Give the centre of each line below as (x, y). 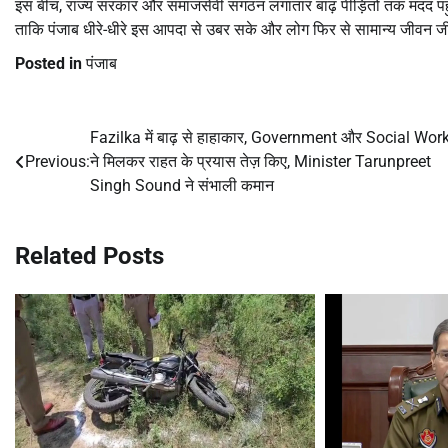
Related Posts (89, 255)
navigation (70, 178)
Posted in (50, 63)
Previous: (57, 161)
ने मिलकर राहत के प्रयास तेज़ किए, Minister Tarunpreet (260, 161)
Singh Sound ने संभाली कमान (182, 185)
